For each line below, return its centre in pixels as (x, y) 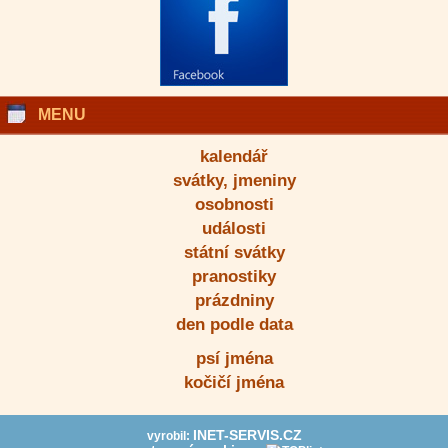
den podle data (234, 324)
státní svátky (234, 252)
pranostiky (234, 276)
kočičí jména (234, 382)
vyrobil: (169, 436)
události (234, 228)
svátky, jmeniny (234, 180)
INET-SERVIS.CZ (247, 435)
